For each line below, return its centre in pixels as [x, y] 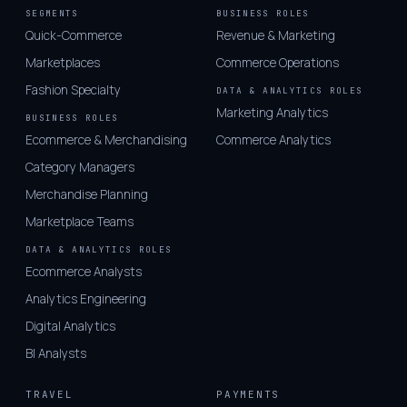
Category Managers [80, 168]
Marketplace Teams [79, 222]
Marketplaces [63, 63]
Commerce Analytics [273, 140]
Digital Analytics [70, 327]
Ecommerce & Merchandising [106, 140]
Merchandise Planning [87, 195]
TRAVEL [50, 395]
